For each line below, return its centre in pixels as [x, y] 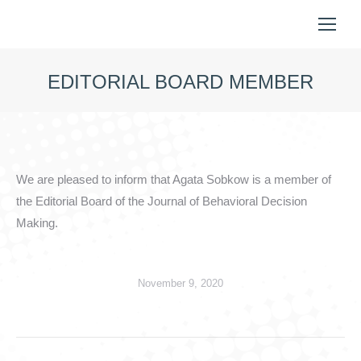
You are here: [216, 107]
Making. [37, 223]
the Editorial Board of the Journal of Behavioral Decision [162, 201]
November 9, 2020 [180, 283]
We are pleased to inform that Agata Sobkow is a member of [174, 179]
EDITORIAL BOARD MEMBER [180, 82]
